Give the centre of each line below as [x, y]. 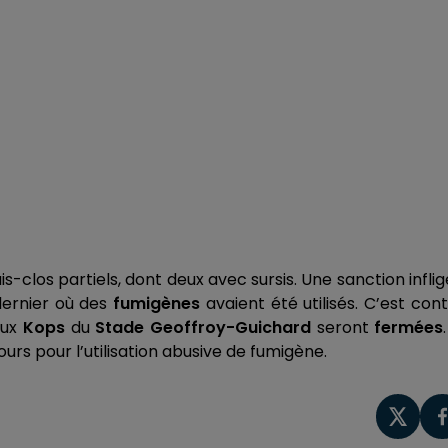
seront [343, 327]
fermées [409, 327]
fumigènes [157, 303]
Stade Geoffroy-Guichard [203, 327]
